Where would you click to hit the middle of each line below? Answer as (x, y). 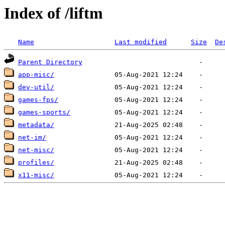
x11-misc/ (36, 175)
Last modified (141, 42)
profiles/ (36, 163)
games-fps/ (38, 100)
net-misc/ (36, 150)
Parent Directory (50, 62)
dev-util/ (36, 87)
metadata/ (36, 125)
